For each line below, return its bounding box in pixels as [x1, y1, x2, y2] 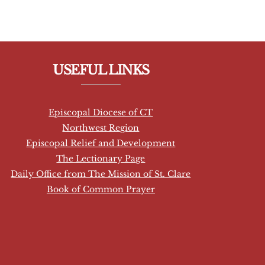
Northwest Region [62, 122, 140, 133]
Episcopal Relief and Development [26, 137, 176, 148]
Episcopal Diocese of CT [49, 106, 153, 118]
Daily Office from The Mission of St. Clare [11, 168, 191, 179]
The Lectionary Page [56, 153, 146, 164]
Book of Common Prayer [46, 183, 155, 195]
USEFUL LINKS [53, 62, 149, 78]
